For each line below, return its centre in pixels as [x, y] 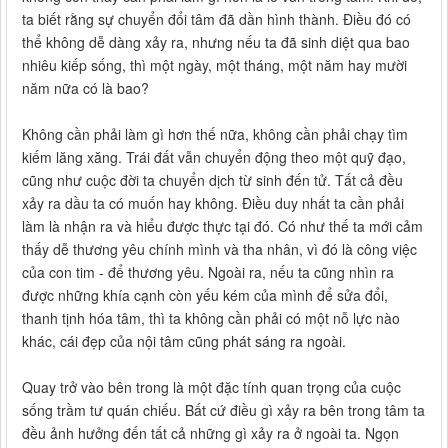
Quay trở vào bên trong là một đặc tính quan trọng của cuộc [211, 387]
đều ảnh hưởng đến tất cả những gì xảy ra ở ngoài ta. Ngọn [210, 433]
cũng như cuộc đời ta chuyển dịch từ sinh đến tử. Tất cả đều [212, 180]
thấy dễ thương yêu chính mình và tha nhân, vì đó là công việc [219, 249]
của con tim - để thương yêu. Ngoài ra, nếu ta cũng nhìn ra [208, 272]
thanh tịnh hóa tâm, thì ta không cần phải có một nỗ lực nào [211, 318]
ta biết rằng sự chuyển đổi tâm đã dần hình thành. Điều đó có [216, 19]
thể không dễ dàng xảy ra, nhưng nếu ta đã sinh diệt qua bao [216, 42]
